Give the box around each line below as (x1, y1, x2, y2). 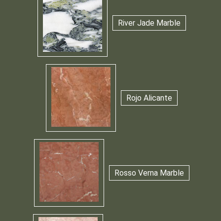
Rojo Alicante (126, 93, 172, 103)
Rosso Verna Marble (114, 168, 184, 178)
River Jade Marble (118, 18, 181, 28)
